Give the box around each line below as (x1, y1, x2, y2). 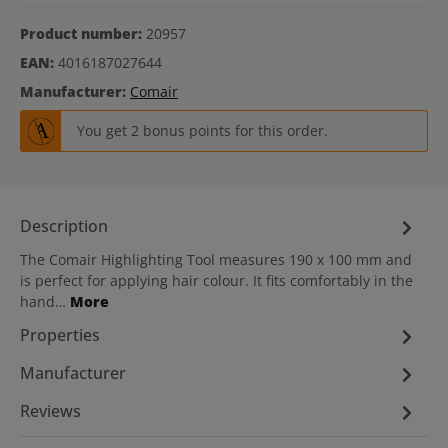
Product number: (20, 24, 146, 44)
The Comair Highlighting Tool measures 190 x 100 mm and (20, 249, 412, 269)
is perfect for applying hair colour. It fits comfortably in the (20, 270, 413, 290)
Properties (20, 324, 100, 347)
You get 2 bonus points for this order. (76, 121, 328, 141)
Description (20, 215, 108, 238)
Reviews (20, 400, 81, 423)
